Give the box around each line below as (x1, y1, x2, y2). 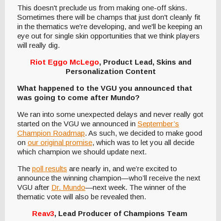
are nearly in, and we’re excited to (67, 164, 177, 173)
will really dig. (17, 41, 62, 50)
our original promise (28, 138, 92, 147)
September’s (138, 119, 179, 128)
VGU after (17, 183, 51, 192)
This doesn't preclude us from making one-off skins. (17, 3, 187, 12)
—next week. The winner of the (85, 183, 186, 192)
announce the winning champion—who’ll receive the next (17, 174, 200, 183)
